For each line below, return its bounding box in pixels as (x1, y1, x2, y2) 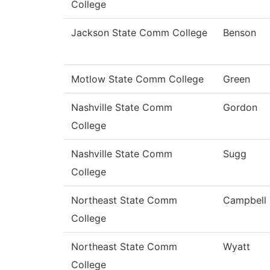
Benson (223, 27, 256, 39)
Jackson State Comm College (71, 27, 207, 39)
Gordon (223, 101, 257, 114)
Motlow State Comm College (71, 73, 204, 86)
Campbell (223, 194, 266, 207)
